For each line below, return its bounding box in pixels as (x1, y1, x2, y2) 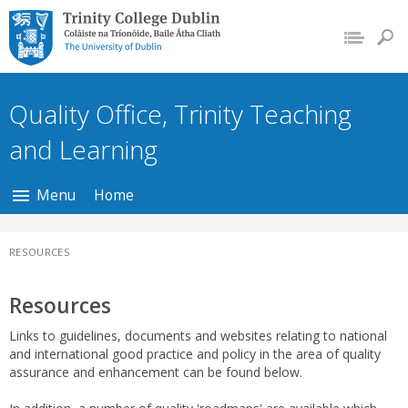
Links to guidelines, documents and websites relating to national (9, 327, 387, 345)
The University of (9, 30, 159, 55)
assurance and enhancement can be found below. (9, 363, 302, 382)
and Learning (9, 132, 158, 167)
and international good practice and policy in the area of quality (9, 345, 381, 363)
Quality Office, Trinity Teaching (9, 97, 352, 131)
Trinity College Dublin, (9, 8, 203, 33)
